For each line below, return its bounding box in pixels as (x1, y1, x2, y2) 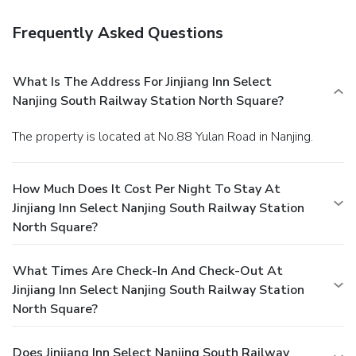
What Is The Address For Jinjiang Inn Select (13, 73, 272, 91)
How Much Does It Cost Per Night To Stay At (13, 180, 281, 199)
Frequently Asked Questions (12, 22, 223, 44)
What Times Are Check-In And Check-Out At (13, 262, 283, 281)
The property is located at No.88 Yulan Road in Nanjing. (19, 128, 313, 146)
